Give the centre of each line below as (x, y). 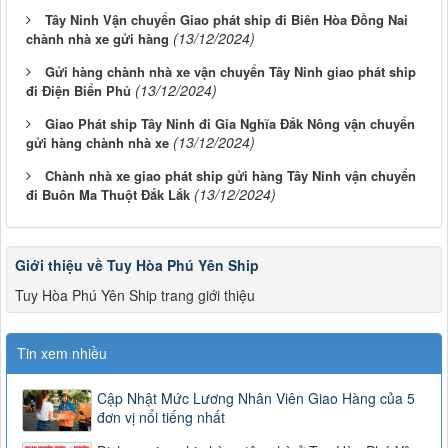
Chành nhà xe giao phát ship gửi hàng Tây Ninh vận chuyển (230, 176)
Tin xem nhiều (62, 353)
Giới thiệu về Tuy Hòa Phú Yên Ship (137, 265)
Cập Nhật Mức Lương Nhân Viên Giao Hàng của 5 (256, 398)
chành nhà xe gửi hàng (97, 39)
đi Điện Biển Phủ (78, 91)
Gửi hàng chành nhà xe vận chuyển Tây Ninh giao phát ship (230, 72)
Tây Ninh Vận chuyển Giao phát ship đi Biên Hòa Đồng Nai (226, 20)
